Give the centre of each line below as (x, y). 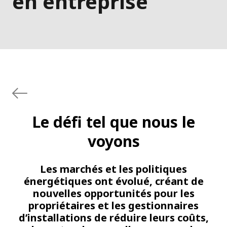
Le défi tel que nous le (113, 122)
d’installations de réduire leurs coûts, (113, 218)
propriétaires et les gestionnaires (113, 206)
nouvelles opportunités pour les (113, 194)
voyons (113, 141)
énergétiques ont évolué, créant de (113, 181)
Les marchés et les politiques (113, 169)
